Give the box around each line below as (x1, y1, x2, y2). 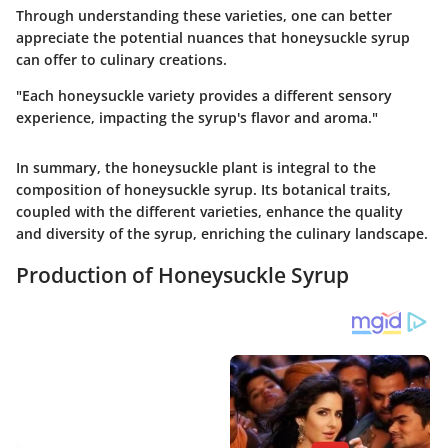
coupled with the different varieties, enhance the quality (16, 202, 403, 222)
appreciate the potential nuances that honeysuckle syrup (16, 28, 410, 48)
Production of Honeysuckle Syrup (16, 261, 349, 290)
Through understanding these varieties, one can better (16, 6, 392, 26)
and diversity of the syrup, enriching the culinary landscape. (16, 224, 428, 244)
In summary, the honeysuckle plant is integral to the (16, 158, 376, 178)
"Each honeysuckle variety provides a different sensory (16, 86, 392, 106)
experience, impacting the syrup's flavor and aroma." (16, 108, 378, 128)
